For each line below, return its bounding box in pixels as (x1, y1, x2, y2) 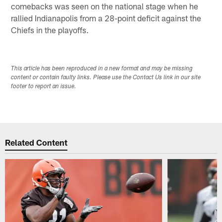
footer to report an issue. (11, 83, 77, 90)
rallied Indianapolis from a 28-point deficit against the (11, 12, 202, 23)
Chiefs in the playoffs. (11, 24, 89, 35)
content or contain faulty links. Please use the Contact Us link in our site (11, 74, 201, 81)
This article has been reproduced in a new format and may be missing (11, 65, 193, 72)
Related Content (5, 137, 68, 148)
